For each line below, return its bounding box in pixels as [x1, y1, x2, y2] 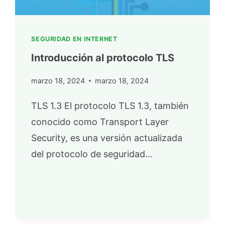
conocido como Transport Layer [31, 116, 169, 127]
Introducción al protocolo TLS [31, 52, 175, 64]
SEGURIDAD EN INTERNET [31, 35, 118, 43]
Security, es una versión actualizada [31, 132, 183, 143]
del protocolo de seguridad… [31, 148, 153, 159]
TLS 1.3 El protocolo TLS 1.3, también [31, 100, 189, 111]
